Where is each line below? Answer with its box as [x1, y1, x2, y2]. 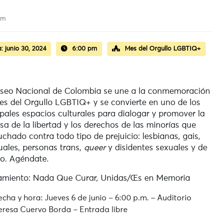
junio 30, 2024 [5, 46, 46, 53]
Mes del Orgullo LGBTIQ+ [125, 46, 201, 53]
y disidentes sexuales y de [106, 144, 208, 153]
